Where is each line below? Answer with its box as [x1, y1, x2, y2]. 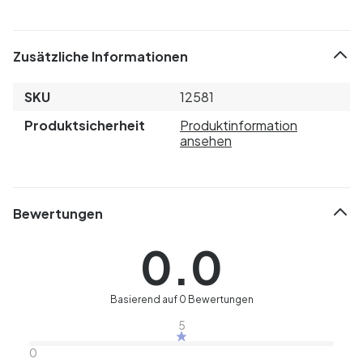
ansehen [180, 131, 232, 149]
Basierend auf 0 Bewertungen [109, 293, 254, 305]
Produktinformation [180, 116, 297, 134]
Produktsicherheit [24, 116, 145, 134]
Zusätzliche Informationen [13, 48, 188, 66]
